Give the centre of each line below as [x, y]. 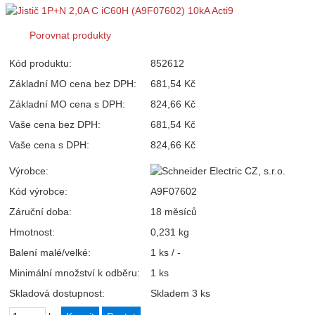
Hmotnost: [32, 232]
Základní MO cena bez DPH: [73, 83]
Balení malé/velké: [50, 252]
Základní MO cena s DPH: [67, 104]
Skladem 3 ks [180, 293]
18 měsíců [174, 211]
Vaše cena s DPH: [49, 144]
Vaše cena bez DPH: [55, 124]
